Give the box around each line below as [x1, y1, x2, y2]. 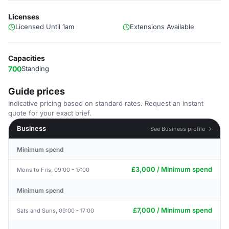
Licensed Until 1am [15, 22, 74, 31]
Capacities [8, 54, 45, 62]
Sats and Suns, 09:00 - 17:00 [17, 207, 94, 214]
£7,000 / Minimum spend [133, 206, 212, 214]
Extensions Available [130, 22, 194, 31]
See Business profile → [150, 125, 212, 132]
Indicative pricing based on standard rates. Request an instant [8, 99, 203, 107]
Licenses [8, 12, 39, 21]
